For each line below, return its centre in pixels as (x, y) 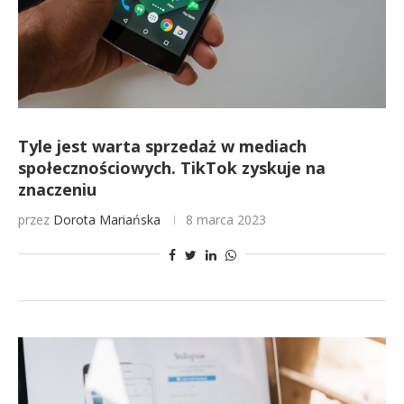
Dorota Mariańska (107, 220)
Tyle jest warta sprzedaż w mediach (162, 146)
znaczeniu (57, 189)
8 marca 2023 (226, 220)
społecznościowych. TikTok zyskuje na (172, 168)
